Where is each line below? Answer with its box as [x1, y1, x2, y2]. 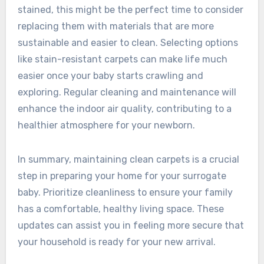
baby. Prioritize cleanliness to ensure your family [17, 186, 233, 198]
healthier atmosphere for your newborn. [17, 119, 195, 131]
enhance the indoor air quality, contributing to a [17, 103, 232, 114]
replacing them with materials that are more [17, 20, 214, 32]
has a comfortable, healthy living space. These [17, 203, 224, 214]
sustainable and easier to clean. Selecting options [17, 37, 238, 48]
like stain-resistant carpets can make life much [17, 53, 227, 65]
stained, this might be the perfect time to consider [17, 4, 243, 15]
